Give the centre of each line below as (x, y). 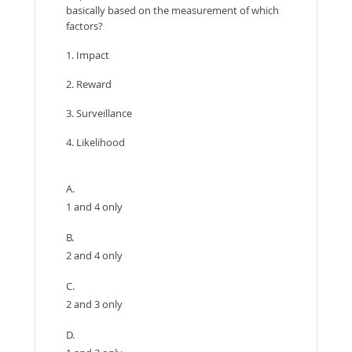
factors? (84, 26)
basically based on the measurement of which (172, 10)
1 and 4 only (94, 206)
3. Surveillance (99, 113)
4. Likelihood (95, 142)
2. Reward (89, 84)
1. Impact (88, 55)
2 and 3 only (94, 304)
